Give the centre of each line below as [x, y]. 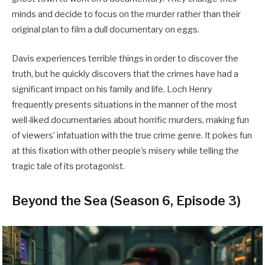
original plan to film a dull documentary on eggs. [106, 30]
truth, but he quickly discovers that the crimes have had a [125, 74]
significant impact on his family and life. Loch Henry [112, 89]
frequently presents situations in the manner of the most [125, 104]
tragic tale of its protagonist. [68, 166]
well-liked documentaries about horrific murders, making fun [130, 120]
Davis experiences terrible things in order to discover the [125, 58]
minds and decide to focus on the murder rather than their [126, 14]
